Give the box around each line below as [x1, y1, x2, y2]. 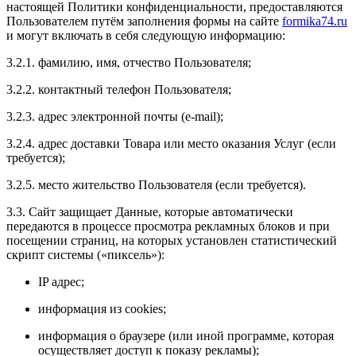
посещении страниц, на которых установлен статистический [6, 233, 337, 247]
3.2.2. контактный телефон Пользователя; [6, 82, 231, 96]
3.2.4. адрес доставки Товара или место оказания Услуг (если [6, 136, 336, 150]
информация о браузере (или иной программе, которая [38, 328, 334, 342]
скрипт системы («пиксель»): [6, 247, 164, 261]
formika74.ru [282, 14, 347, 28]
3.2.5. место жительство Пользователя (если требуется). [6, 177, 306, 192]
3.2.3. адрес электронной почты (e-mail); [6, 109, 223, 123]
